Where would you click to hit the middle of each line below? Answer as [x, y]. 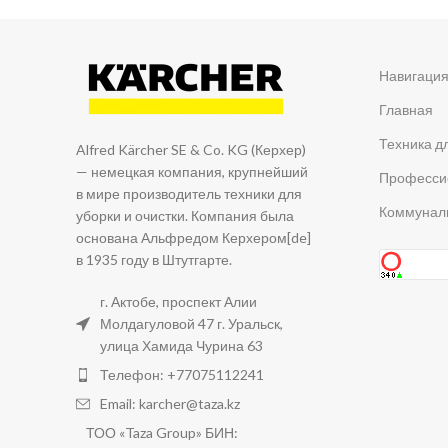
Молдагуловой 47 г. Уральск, [191, 324]
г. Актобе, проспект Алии [178, 302]
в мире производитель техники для [189, 194]
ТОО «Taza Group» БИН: [162, 433]
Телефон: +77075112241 [182, 375]
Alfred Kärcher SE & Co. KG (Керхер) [191, 150]
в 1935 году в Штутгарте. [154, 260]
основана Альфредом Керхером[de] [193, 238]
